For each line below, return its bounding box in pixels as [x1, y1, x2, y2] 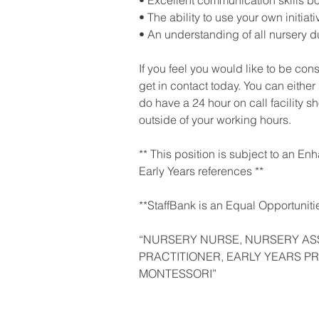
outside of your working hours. [139, 113, 291, 127]
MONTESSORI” [139, 266, 216, 281]
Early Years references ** [139, 164, 263, 178]
